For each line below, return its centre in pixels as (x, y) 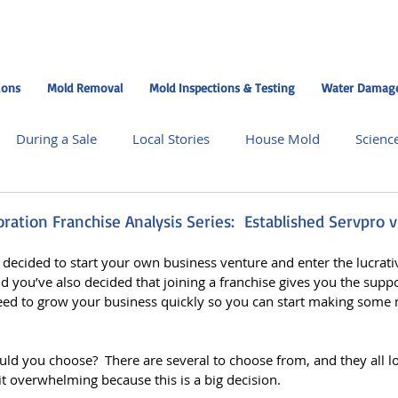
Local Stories (171, 138)
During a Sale (56, 138)
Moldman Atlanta (243, 280)
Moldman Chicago (229, 209)
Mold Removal (85, 88)
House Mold (283, 138)
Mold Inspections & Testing (222, 88)
